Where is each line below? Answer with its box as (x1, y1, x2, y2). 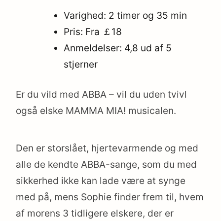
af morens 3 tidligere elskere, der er (16, 208, 174, 220)
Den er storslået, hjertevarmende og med (16, 143, 198, 154)
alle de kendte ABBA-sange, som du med (16, 159, 197, 171)
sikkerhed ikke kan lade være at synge (16, 175, 185, 187)
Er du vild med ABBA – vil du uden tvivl (16, 89, 187, 101)
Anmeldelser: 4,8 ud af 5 (64, 42, 172, 54)
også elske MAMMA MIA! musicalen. (16, 105, 176, 117)
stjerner (64, 58, 98, 70)
